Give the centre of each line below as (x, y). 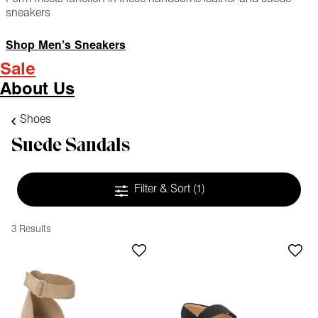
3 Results (31, 230)
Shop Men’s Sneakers (66, 46)
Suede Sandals (71, 145)
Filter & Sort (164, 190)
